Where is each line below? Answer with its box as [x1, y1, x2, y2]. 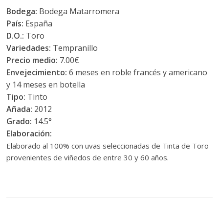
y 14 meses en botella [6, 79, 86, 90]
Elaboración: [6, 128, 52, 139]
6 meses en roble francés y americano [67, 67, 208, 78]
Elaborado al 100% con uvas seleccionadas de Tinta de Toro [6, 141, 209, 151]
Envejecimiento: [6, 67, 67, 78]
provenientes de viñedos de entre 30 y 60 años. [6, 153, 169, 162]
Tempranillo [51, 43, 98, 53]
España [23, 18, 53, 29]
